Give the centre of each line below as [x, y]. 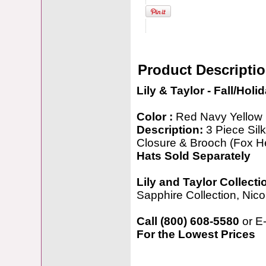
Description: [171, 130]
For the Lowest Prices [196, 234]
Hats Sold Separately [194, 156]
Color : [156, 117]
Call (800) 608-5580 [189, 221]
